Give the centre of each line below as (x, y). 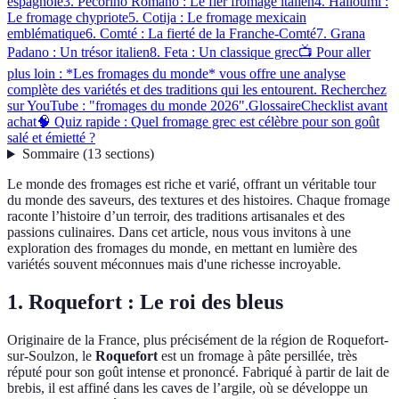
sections (127, 154)
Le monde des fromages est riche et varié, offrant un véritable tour (191, 184)
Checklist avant (344, 106)
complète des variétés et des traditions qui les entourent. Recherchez (197, 90)
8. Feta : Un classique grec (224, 53)
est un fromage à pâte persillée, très (257, 356)
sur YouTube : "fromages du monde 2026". (128, 106)
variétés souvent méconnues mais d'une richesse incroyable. (174, 265)
